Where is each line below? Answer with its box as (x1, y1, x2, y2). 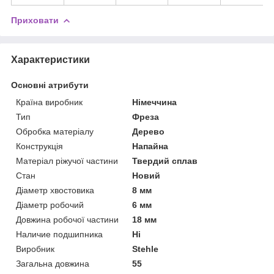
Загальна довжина (16, 258, 89, 268)
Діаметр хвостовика (16, 185, 94, 195)
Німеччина (132, 97, 177, 107)
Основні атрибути (11, 80, 89, 90)
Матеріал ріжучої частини (16, 155, 118, 166)
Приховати (11, 15, 59, 25)
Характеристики (11, 54, 90, 65)
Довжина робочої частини (16, 214, 119, 224)
